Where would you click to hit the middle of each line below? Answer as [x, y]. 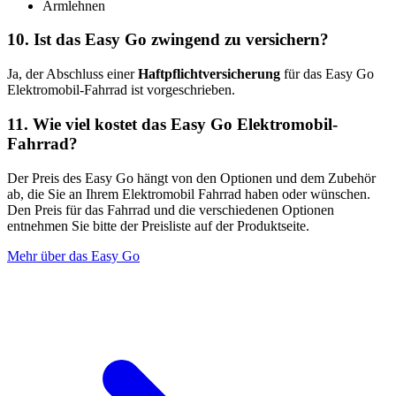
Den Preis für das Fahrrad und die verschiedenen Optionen [171, 209]
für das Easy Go [329, 74]
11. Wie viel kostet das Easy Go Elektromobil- [172, 124]
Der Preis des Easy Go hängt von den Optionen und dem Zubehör [191, 178]
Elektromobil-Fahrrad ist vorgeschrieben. [125, 90]
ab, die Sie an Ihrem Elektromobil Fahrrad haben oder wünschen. [189, 194]
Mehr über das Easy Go [73, 255]
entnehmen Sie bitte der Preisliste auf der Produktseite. [162, 225]
